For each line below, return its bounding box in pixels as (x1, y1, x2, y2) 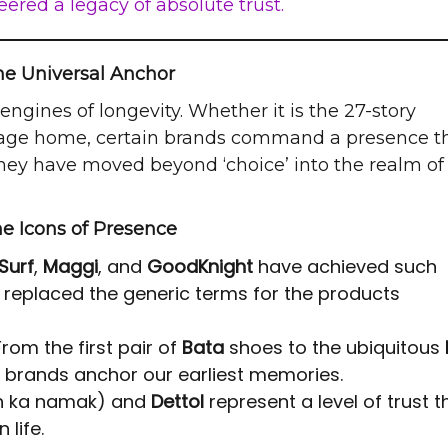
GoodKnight (147, 254, 253, 279)
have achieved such (253, 254, 437, 279)
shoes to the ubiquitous (224, 335, 445, 360)
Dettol (151, 389, 204, 414)
